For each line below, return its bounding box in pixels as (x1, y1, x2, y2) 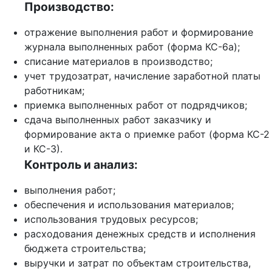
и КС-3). (24, 143, 63, 155)
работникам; (24, 84, 84, 97)
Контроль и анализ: (24, 157, 138, 172)
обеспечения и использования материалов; (24, 199, 234, 211)
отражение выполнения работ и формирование (24, 26, 253, 39)
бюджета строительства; (24, 242, 146, 255)
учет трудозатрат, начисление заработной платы (24, 70, 260, 83)
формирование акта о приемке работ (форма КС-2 (24, 128, 270, 141)
